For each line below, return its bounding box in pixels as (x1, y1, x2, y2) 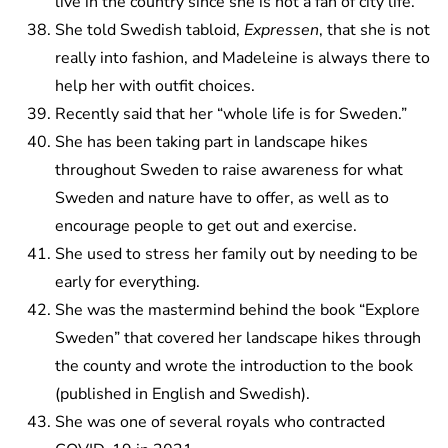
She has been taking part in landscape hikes (55, 131, 368, 154)
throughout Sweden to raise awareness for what (55, 159, 403, 182)
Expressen (244, 19, 319, 42)
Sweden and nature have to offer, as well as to (55, 187, 389, 210)
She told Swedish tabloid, (55, 19, 244, 42)
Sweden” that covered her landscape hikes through (55, 327, 421, 350)
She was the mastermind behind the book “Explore (55, 299, 420, 322)
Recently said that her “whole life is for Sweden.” (55, 103, 407, 126)
